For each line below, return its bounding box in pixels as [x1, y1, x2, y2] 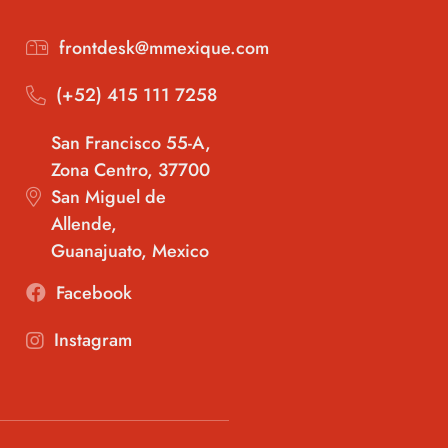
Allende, [50, 210, 117, 237]
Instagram [53, 327, 132, 354]
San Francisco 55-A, [50, 129, 211, 156]
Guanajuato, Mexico [50, 237, 209, 264]
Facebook [55, 279, 132, 306]
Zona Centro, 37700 [50, 156, 210, 183]
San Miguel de [50, 183, 166, 210]
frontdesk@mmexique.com [58, 34, 269, 61]
